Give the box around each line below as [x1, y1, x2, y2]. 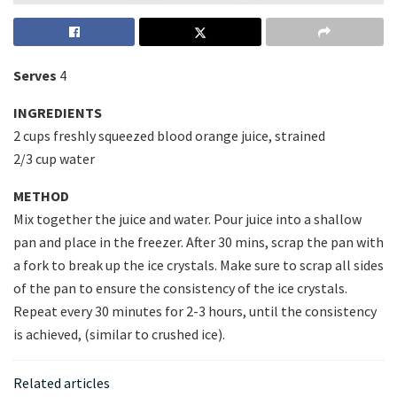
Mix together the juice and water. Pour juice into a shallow [13, 210, 362, 229]
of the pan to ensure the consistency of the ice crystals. [13, 279, 347, 298]
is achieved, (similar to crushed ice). [13, 325, 225, 344]
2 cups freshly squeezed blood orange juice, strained [13, 127, 325, 145]
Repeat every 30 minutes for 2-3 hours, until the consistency [13, 302, 377, 321]
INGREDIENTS [13, 104, 102, 122]
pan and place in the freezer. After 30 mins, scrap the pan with [13, 233, 384, 252]
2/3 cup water [13, 150, 95, 168]
